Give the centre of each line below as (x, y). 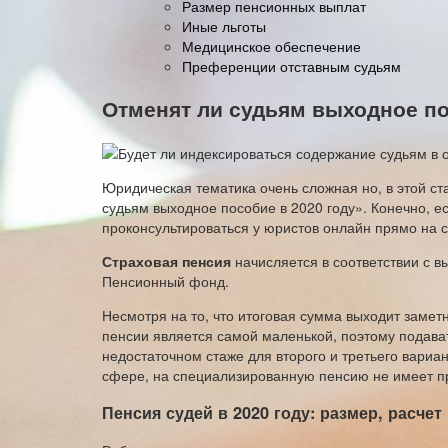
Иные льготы (224, 25)
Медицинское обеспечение (271, 45)
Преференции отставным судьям (291, 65)
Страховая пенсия (166, 260)
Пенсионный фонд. (165, 280)
